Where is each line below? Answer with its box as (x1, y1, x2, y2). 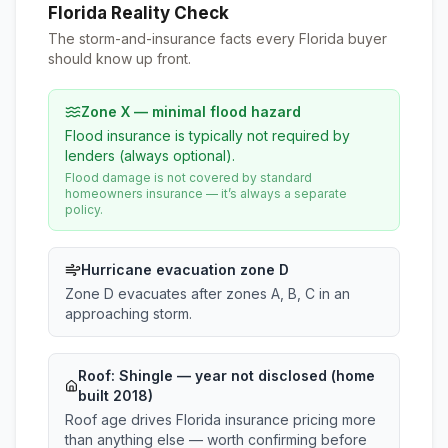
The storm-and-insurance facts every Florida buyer (48, 30, 387, 47)
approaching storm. (65, 305, 192, 322)
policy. (65, 202, 103, 217)
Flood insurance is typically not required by (65, 127, 350, 144)
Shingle (118, 367, 173, 384)
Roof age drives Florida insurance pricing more (65, 411, 376, 428)
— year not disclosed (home (172, 367, 375, 384)
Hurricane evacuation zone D (81, 261, 289, 278)
